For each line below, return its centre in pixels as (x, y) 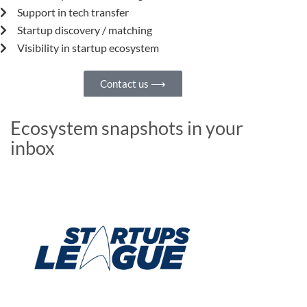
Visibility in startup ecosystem (88, 48)
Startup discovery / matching (85, 30)
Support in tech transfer (73, 12)
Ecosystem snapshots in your (127, 128)
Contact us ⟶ (133, 84)
